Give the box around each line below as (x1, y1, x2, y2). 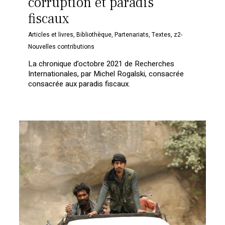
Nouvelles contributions (28, 42, 95, 52)
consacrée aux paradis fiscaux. (28, 78, 131, 90)
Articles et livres (28, 30, 74, 40)
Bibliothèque (76, 30, 112, 40)
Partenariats (115, 30, 149, 40)
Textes (152, 30, 171, 40)
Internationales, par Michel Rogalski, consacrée (28, 68, 184, 80)
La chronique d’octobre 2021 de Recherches (28, 58, 175, 70)
